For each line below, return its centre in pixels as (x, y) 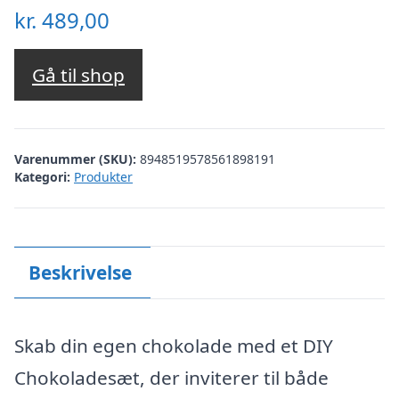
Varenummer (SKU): (77, 159)
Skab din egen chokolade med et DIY (174, 346)
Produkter (103, 176)
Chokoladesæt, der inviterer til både (171, 378)
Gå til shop (78, 75)
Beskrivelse (80, 272)
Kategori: (42, 176)
